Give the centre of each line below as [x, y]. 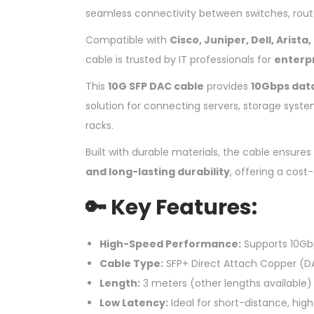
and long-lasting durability [158, 171]
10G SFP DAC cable [156, 86]
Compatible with [128, 40]
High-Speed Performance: [170, 244]
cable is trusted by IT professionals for [180, 59]
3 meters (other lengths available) [226, 283]
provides [227, 86]
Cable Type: [131, 263]
